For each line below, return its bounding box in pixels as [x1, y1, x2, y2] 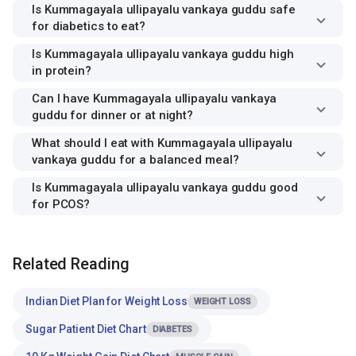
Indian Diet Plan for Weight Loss [25, 294, 188, 308]
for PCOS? [32, 197, 91, 211]
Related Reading [13, 253, 130, 273]
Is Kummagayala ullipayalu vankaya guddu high [32, 47, 294, 61]
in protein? [32, 64, 91, 78]
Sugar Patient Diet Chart [25, 322, 146, 335]
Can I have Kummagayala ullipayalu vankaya [32, 91, 277, 106]
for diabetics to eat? [32, 19, 145, 33]
